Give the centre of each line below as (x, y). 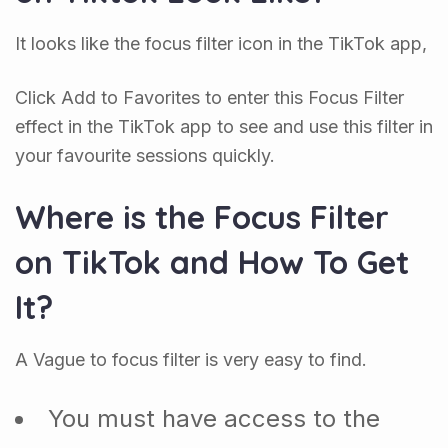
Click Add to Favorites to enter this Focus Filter (209, 98)
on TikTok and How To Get (212, 262)
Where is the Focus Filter (202, 217)
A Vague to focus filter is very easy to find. (191, 360)
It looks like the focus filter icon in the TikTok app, (221, 44)
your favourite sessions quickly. (145, 156)
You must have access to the (214, 419)
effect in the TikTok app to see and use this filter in (224, 127)
